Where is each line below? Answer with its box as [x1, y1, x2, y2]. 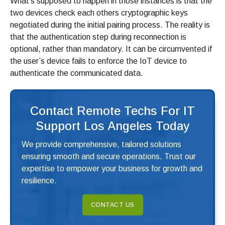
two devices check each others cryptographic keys [10, 9, 188, 18]
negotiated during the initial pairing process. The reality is [10, 21, 210, 30]
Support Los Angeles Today [36, 119, 189, 133]
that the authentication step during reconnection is [10, 33, 186, 42]
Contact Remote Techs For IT [30, 104, 195, 118]
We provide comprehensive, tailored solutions [22, 140, 181, 149]
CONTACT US [90, 201, 135, 209]
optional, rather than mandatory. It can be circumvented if [10, 45, 212, 54]
